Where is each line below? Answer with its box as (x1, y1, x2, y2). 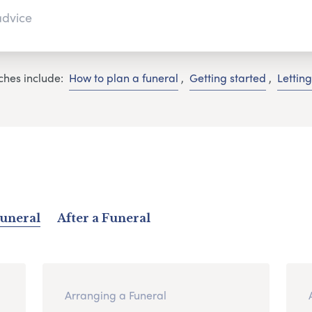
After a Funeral (56, 210, 150, 225)
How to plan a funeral (68, 70, 178, 86)
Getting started (189, 70, 266, 86)
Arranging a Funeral (64, 286, 166, 303)
